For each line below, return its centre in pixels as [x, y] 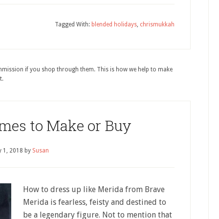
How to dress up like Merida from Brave [94, 189]
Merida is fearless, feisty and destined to [95, 202]
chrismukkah [157, 24]
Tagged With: [73, 24]
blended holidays [114, 24]
